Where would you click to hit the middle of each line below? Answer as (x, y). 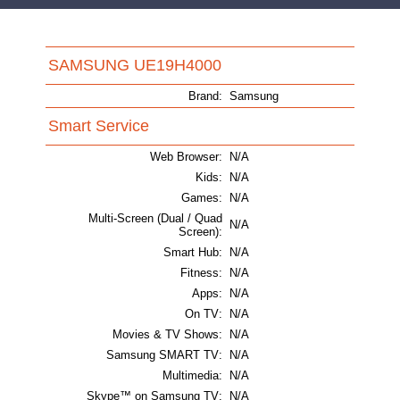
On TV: (204, 314)
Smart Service (99, 126)
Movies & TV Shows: (167, 335)
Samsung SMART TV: (164, 355)
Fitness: (201, 273)
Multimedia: (192, 376)
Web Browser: (186, 157)
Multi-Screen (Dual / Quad (155, 219)
